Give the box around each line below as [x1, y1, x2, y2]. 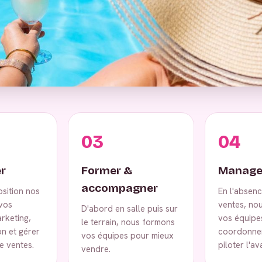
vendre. [81, 243, 111, 254]
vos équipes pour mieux [81, 229, 174, 241]
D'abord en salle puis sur [81, 202, 178, 214]
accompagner [81, 181, 158, 195]
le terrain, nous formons [81, 216, 175, 227]
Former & [81, 163, 132, 177]
